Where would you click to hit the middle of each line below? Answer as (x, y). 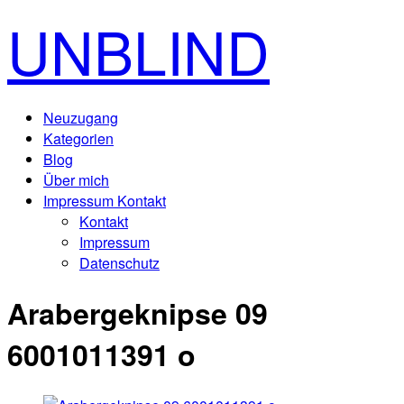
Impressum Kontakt (105, 201)
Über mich (76, 180)
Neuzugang (81, 118)
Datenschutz (119, 263)
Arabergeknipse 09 (138, 313)
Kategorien (78, 138)
